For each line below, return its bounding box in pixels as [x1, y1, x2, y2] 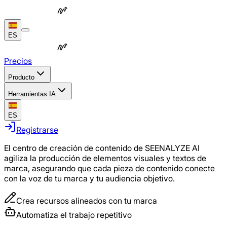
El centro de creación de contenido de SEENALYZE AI [4, 143, 200, 153]
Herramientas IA [8, 90, 56, 98]
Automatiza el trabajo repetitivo [16, 210, 132, 220]
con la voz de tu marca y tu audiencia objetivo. [4, 173, 175, 183]
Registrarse [16, 125, 58, 135]
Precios [4, 56, 32, 66]
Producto [8, 73, 34, 81]
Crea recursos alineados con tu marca [16, 196, 157, 206]
